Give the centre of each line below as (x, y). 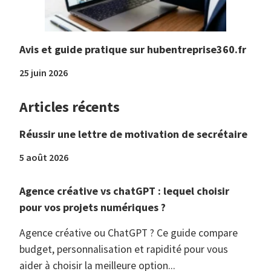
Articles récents (70, 107)
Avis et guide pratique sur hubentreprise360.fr (133, 50)
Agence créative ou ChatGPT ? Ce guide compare (129, 233)
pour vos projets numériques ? (93, 207)
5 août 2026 (44, 158)
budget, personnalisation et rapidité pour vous (124, 250)
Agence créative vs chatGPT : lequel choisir (124, 191)
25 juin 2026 (44, 73)
